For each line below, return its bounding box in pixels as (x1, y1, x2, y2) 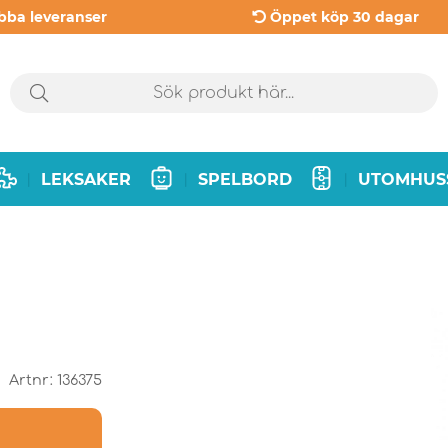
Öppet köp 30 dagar (269, 8, 419, 26)
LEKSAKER (41, 169, 132, 189)
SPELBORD (197, 169, 292, 189)
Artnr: (9, 372, 57, 389)
